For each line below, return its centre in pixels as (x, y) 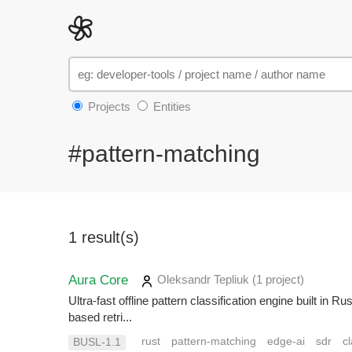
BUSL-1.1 (97, 342)
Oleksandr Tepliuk (203, 280)
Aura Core (98, 280)
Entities (170, 106)
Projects (108, 106)
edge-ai (286, 341)
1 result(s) (104, 237)
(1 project (276, 280)
